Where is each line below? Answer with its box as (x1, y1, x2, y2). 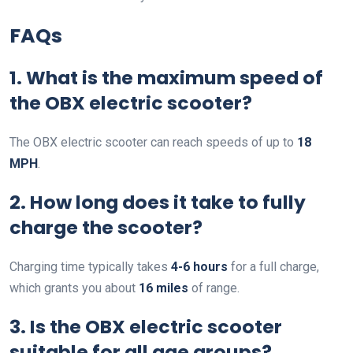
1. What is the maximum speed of (9, 65, 323, 91)
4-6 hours (171, 259, 228, 275)
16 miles (139, 281, 188, 296)
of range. (188, 281, 240, 296)
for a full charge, (228, 259, 319, 275)
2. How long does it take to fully (9, 189, 306, 216)
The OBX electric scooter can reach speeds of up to (9, 135, 297, 150)
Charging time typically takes (9, 259, 171, 275)
